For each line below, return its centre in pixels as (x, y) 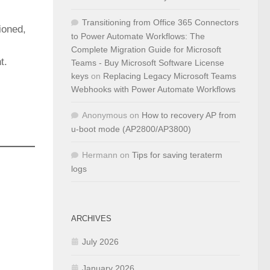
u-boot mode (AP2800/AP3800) (131, 129)
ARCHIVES (91, 218)
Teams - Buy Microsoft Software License (148, 63)
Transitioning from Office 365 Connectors (160, 22)
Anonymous (105, 115)
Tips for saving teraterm (177, 155)
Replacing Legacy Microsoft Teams (170, 76)
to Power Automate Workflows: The (138, 36)
